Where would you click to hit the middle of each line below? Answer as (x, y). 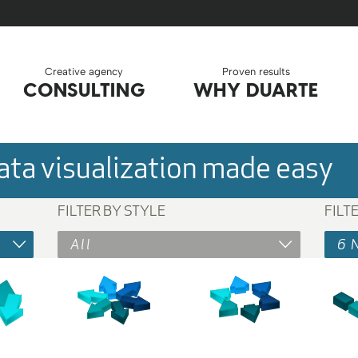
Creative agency (84, 71)
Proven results (256, 71)
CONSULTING (84, 89)
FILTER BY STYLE (112, 210)
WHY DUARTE (256, 89)
